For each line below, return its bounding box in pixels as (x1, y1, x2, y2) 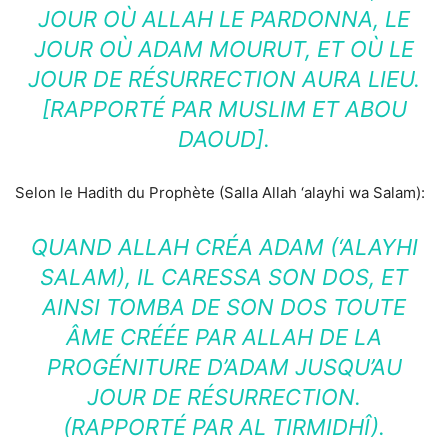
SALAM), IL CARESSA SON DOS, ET (40, 264, 408, 290)
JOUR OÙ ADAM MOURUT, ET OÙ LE (34, 36, 414, 62)
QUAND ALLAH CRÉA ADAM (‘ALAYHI (30, 234, 418, 260)
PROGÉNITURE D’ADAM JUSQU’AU (46, 354, 402, 380)
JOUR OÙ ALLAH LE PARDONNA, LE (38, 6, 410, 32)
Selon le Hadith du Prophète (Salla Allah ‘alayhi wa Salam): (15, 183, 425, 202)
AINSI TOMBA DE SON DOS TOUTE (42, 294, 406, 320)
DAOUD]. (178, 126, 270, 152)
